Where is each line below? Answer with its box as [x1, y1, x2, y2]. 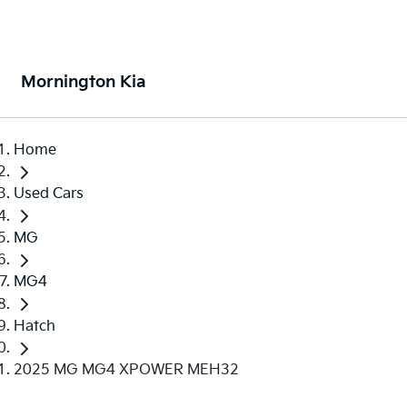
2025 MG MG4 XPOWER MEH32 [14, 361, 239, 379]
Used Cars [14, 185, 84, 203]
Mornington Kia [21, 73, 146, 92]
